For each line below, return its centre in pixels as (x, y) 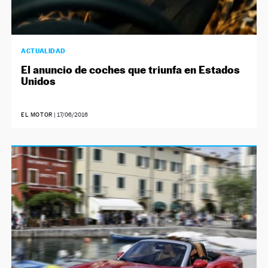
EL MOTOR (37, 114)
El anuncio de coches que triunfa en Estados (131, 69)
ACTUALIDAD (43, 51)
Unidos (39, 81)
